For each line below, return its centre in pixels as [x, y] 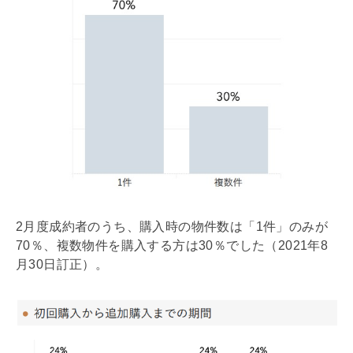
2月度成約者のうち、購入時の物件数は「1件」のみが [172, 226]
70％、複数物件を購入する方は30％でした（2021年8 [172, 245]
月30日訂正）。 [62, 264]
